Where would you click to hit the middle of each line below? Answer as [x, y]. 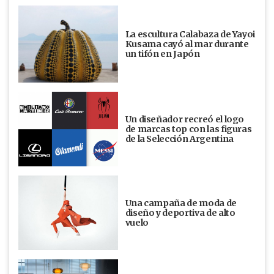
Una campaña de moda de [181, 203]
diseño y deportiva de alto [180, 213]
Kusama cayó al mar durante [187, 44]
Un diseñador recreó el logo [185, 120]
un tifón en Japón [162, 54]
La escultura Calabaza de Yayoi [190, 35]
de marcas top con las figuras [188, 129]
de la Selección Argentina [179, 139]
